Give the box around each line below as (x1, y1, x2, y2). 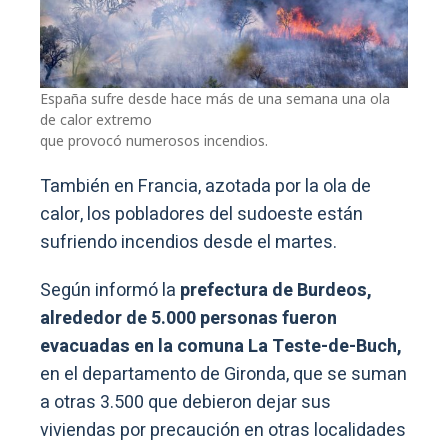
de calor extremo (40, 109, 152, 129)
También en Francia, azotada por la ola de (40, 172, 371, 200)
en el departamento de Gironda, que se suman (40, 360, 407, 388)
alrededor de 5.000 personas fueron (40, 304, 337, 332)
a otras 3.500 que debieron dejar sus (40, 388, 331, 416)
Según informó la (40, 276, 176, 304)
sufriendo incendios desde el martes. (40, 228, 337, 256)
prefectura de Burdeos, (176, 276, 372, 304)
